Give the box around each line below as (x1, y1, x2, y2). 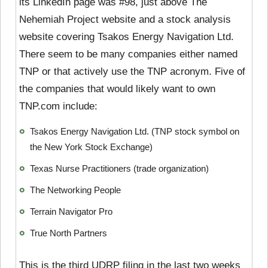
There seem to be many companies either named (19, 48, 237, 60)
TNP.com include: (19, 100, 98, 112)
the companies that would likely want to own (19, 83, 215, 95)
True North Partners (30, 228, 107, 239)
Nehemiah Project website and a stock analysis (19, 14, 231, 26)
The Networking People (30, 185, 121, 196)
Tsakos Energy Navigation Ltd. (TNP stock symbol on (30, 126, 239, 137)
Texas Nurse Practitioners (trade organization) (30, 163, 209, 174)
